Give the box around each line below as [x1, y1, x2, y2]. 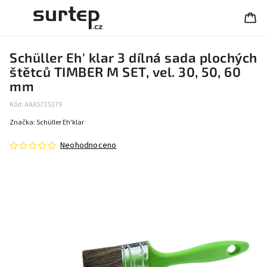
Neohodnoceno [60, 139, 117, 151]
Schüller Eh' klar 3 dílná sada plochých [10, 49, 257, 66]
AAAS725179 [24, 100, 62, 110]
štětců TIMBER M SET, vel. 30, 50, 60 [10, 64, 241, 80]
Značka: [10, 117, 36, 128]
